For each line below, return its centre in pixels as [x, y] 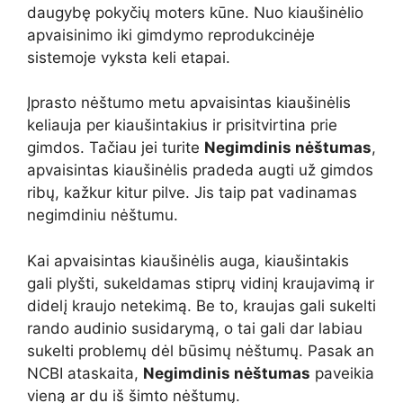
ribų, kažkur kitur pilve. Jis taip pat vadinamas [192, 193]
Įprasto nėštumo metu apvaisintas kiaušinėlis [189, 103]
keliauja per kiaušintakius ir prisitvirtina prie [182, 125]
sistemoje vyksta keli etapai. [129, 57]
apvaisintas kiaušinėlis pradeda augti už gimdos [200, 170]
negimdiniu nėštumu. [103, 215]
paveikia [342, 373]
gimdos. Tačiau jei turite [116, 148]
